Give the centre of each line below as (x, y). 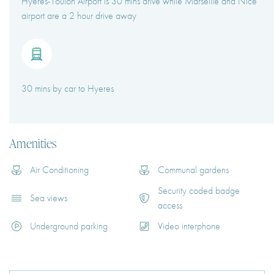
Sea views (49, 198)
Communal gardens (193, 170)
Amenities (33, 143)
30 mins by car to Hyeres (68, 89)
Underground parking (69, 226)
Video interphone (189, 226)
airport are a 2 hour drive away (79, 16)
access (170, 206)
